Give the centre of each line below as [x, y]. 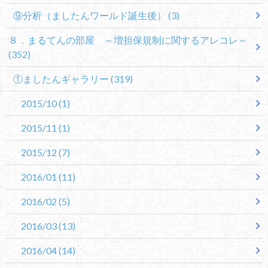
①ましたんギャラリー [62, 79]
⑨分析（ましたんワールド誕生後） [90, 16]
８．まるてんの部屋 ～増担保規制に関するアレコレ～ [128, 40]
